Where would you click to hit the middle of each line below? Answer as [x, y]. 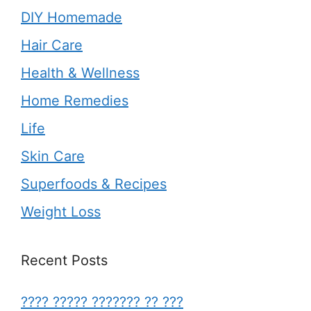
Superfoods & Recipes [94, 184]
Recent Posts [64, 260]
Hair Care [52, 45]
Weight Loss [61, 211]
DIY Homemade [72, 17]
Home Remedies [75, 100]
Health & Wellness [80, 73]
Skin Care [53, 156]
